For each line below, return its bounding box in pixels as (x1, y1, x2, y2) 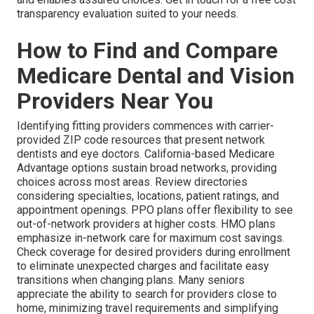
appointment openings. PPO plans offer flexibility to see (17, 203, 293, 217)
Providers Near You (17, 88, 213, 115)
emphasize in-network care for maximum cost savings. (17, 231, 285, 245)
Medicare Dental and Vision (17, 62, 294, 90)
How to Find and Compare (17, 37, 278, 64)
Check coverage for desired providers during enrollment (17, 245, 290, 259)
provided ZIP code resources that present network (17, 133, 265, 147)
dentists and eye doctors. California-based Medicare (17, 147, 275, 161)
